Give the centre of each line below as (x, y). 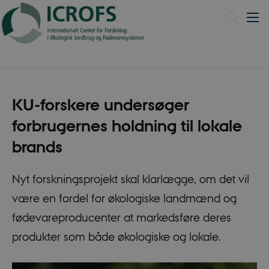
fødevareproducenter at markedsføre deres (121, 217)
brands (37, 147)
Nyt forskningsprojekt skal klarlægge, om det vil (130, 179)
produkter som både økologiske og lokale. (116, 236)
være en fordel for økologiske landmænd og (124, 198)
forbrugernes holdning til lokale (127, 126)
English (204, 17)
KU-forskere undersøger (100, 105)
